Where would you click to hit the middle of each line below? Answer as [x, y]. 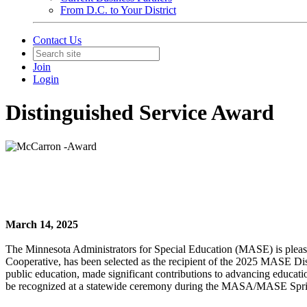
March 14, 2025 [42, 224]
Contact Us [57, 40]
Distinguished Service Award [140, 113]
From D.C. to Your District [118, 10]
